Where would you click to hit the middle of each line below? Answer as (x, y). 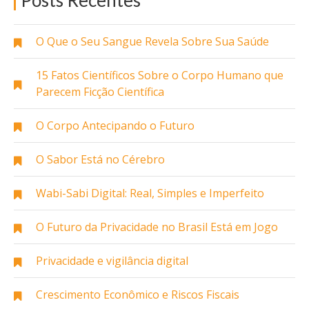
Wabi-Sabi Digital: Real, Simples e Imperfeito (150, 193)
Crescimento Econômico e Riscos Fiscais (138, 295)
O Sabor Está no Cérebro (100, 160)
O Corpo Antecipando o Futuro (115, 126)
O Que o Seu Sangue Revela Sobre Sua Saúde (152, 42)
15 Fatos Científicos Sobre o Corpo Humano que (160, 76)
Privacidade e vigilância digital (112, 261)
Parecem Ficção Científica (100, 92)
